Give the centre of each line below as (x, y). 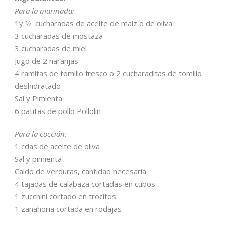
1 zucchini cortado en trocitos (65, 197)
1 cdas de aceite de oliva (57, 146)
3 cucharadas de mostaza (59, 36)
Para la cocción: (41, 134)
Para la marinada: (44, 11)
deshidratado (38, 86)
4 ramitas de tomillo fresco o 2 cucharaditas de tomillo (108, 74)
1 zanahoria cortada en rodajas (68, 209)
